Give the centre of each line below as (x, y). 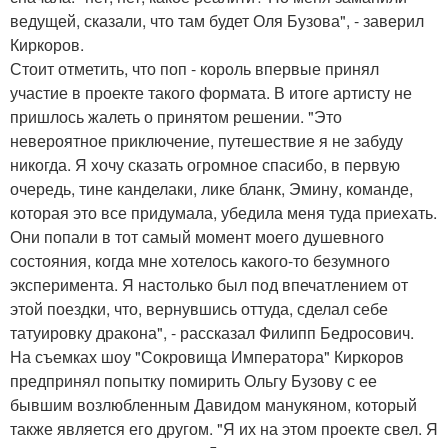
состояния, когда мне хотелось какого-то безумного (200, 260)
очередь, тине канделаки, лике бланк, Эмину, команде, (211, 188)
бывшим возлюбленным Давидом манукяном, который (213, 404)
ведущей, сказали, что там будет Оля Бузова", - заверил (217, 20)
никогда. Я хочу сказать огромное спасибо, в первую (205, 164)
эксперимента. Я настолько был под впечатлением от (209, 284)
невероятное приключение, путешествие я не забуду (206, 140)
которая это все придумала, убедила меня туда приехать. (223, 212)
